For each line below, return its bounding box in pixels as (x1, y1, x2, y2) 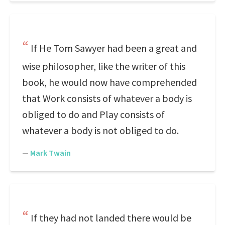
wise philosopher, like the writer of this (22, 60, 185, 72)
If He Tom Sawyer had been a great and (31, 42, 197, 54)
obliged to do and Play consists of (22, 108, 165, 121)
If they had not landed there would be (31, 211, 191, 224)
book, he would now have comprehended (22, 76, 197, 88)
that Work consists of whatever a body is (22, 92, 192, 104)
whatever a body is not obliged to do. (22, 124, 179, 137)
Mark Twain (30, 148, 71, 158)
